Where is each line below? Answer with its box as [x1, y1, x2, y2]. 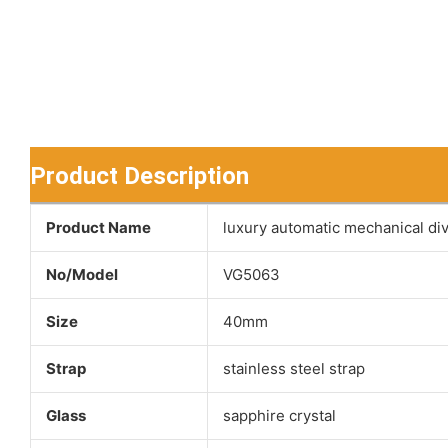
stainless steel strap [222, 359, 365, 379]
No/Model [45, 265, 118, 285]
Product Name [45, 218, 151, 238]
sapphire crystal [222, 406, 336, 426]
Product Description [30, 162, 249, 191]
